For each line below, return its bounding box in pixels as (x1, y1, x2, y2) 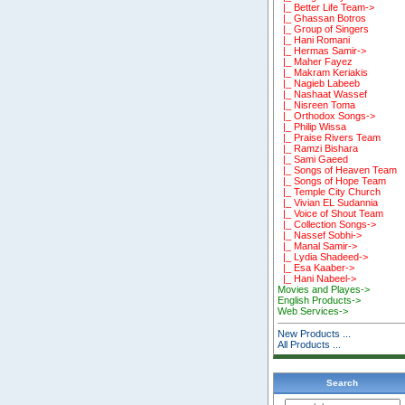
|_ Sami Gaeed (278, 154, 349, 165)
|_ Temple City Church (278, 186, 381, 198)
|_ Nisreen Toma (278, 99, 356, 111)
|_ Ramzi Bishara (278, 143, 359, 155)
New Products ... (278, 328, 352, 340)
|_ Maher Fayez (278, 56, 353, 68)
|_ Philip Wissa (278, 121, 347, 133)
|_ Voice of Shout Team (278, 208, 384, 220)
